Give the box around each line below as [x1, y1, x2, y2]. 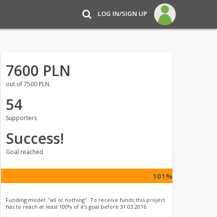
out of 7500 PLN [5, 80, 49, 88]
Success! [5, 128, 64, 148]
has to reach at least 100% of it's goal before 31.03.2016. [5, 203, 148, 210]
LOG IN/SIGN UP [98, 9, 147, 18]
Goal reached [5, 148, 43, 156]
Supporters [5, 114, 37, 122]
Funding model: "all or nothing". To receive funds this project [5, 196, 165, 203]
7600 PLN [5, 61, 71, 80]
